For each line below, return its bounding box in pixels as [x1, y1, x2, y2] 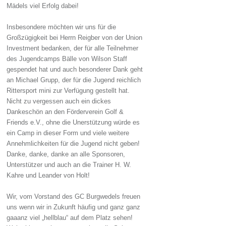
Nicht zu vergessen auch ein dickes [7, 97, 111, 105]
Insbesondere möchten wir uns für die [7, 23, 117, 31]
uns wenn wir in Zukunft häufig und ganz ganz [7, 203, 141, 211]
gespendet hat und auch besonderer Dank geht [7, 66, 143, 74]
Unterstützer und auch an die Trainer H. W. [7, 161, 132, 169]
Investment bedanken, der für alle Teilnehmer [7, 44, 139, 52]
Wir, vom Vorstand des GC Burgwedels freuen [7, 193, 141, 201]
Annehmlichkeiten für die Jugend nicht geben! [7, 140, 140, 148]
